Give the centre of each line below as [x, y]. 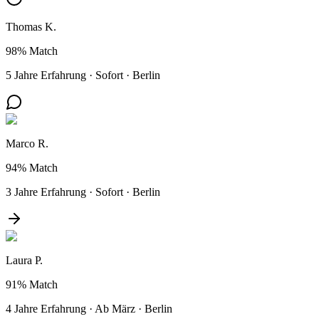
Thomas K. [31, 26]
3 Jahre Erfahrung [46, 192]
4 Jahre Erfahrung [46, 308]
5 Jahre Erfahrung [46, 75]
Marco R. [27, 143]
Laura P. [24, 260]
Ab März [115, 308]
